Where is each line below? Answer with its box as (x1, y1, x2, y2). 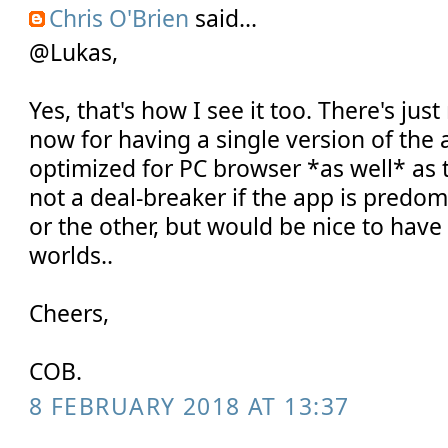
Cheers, (29, 296, 110, 329)
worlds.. (29, 238, 114, 271)
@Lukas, (29, 35, 119, 68)
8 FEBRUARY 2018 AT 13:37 (29, 390, 350, 423)
